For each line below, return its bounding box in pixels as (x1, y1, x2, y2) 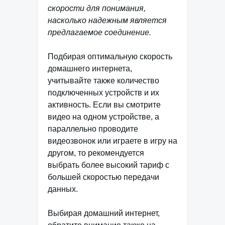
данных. (48, 185, 78, 194)
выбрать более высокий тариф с (48, 161, 169, 170)
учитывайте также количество (48, 76, 159, 85)
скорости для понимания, (48, 4, 146, 13)
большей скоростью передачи (48, 173, 159, 182)
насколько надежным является (48, 16, 167, 25)
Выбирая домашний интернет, (48, 209, 160, 218)
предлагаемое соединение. (48, 28, 151, 37)
